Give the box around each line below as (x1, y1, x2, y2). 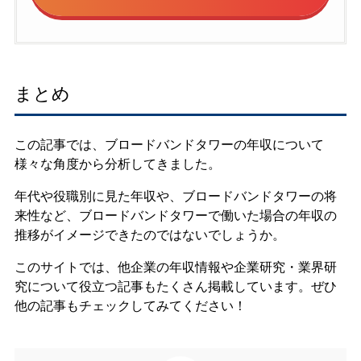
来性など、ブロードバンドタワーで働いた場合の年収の (14, 207, 337, 223)
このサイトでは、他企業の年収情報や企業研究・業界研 (14, 259, 337, 275)
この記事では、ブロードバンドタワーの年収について (14, 136, 324, 152)
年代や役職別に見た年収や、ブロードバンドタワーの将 (14, 188, 337, 204)
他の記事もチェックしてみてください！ (14, 297, 247, 313)
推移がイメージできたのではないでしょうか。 (14, 226, 285, 243)
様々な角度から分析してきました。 (14, 156, 221, 172)
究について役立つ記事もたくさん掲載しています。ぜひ (14, 278, 337, 294)
